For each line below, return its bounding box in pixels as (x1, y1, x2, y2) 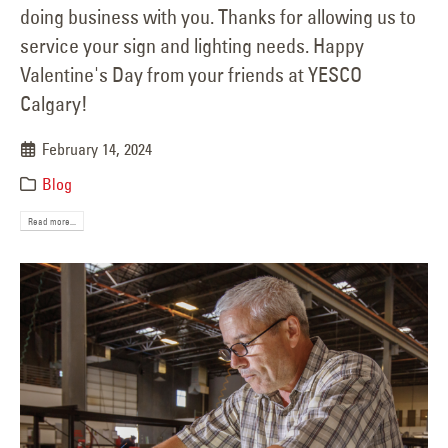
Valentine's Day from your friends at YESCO (20, 61, 362, 87)
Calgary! (20, 90, 88, 116)
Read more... (28, 215, 77, 227)
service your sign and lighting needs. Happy (20, 32, 364, 58)
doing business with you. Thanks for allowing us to (20, 3, 416, 29)
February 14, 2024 (42, 138, 153, 159)
